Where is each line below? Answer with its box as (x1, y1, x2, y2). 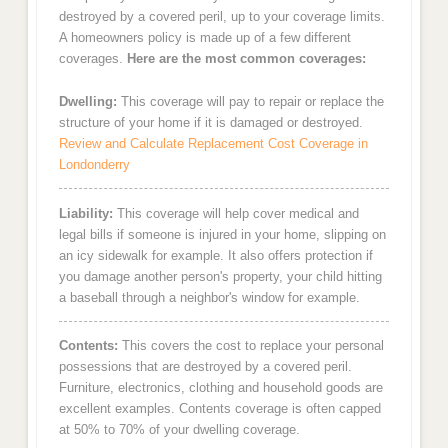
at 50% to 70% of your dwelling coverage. (58, 422, 300, 438)
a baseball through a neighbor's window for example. (58, 289, 360, 305)
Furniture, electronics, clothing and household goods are (58, 380, 383, 396)
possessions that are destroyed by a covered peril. (58, 359, 352, 375)
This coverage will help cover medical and (112, 205, 359, 221)
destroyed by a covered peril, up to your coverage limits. (58, 9, 385, 25)
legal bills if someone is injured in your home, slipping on (58, 226, 386, 242)
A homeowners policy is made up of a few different (58, 30, 351, 46)
